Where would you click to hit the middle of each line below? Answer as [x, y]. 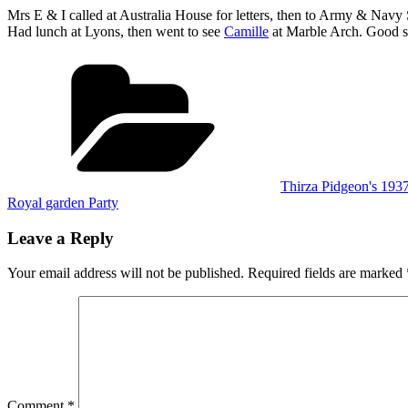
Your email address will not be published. [126, 273]
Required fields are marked [327, 273]
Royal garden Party [63, 202]
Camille [246, 31]
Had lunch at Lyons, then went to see [116, 31]
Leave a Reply [61, 238]
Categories [310, 61]
